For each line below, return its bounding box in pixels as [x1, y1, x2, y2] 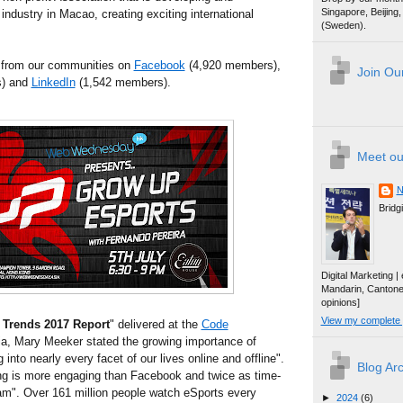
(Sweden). [320, 20, 366, 31]
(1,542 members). [75, 75, 171, 89]
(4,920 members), [184, 58, 281, 72]
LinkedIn [31, 75, 76, 89]
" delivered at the [109, 317, 201, 331]
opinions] [320, 296, 360, 308]
